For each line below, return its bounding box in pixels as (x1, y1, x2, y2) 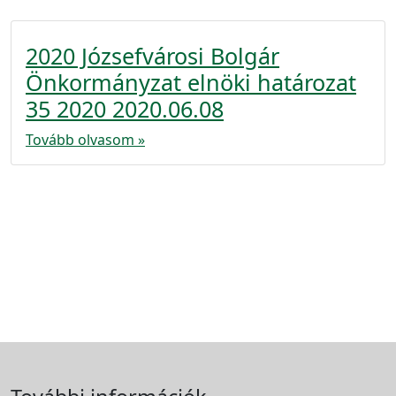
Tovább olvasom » (26, 130, 145, 149)
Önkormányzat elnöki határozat (26, 67, 356, 97)
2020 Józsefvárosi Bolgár (26, 41, 279, 71)
